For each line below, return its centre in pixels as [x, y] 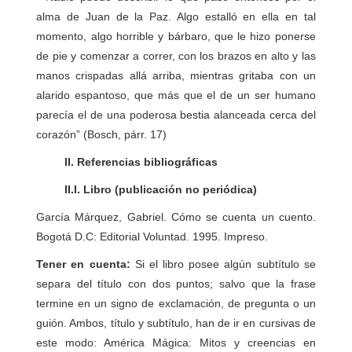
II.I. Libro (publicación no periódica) [158, 189]
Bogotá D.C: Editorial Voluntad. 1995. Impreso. [152, 236]
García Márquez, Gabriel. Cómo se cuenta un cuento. [176, 217]
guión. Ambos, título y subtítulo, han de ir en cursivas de [176, 323]
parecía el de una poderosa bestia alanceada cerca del [176, 115]
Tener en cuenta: [86, 264]
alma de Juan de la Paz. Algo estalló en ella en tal [176, 16]
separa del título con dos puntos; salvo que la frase [176, 284]
